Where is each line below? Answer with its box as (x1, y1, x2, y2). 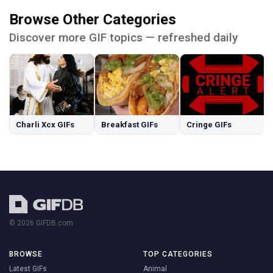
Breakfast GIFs (101, 119, 158, 129)
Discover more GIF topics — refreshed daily (9, 30, 238, 44)
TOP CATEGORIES (143, 249, 213, 258)
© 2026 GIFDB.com (9, 218, 73, 227)
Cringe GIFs (186, 119, 232, 129)
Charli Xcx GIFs (16, 119, 74, 129)
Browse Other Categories (9, 10, 176, 28)
